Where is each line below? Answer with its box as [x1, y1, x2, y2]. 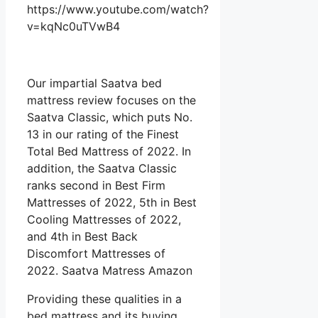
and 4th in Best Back [27, 229, 138, 244]
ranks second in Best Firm [27, 178, 165, 193]
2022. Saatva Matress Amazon [27, 263, 192, 278]
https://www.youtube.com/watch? [27, 2, 209, 17]
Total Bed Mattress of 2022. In [27, 144, 191, 159]
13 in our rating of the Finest [27, 127, 179, 142]
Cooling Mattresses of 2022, [27, 212, 181, 227]
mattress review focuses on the [27, 93, 196, 108]
